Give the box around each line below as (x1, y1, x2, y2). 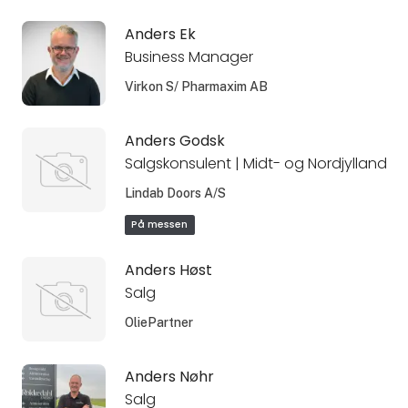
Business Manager (124, 46, 253, 67)
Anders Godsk (124, 130, 225, 152)
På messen (131, 218, 189, 232)
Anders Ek (124, 24, 196, 46)
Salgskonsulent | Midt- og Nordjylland (124, 152, 387, 174)
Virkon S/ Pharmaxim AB (124, 78, 268, 94)
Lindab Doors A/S (124, 185, 226, 200)
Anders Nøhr (124, 366, 214, 388)
